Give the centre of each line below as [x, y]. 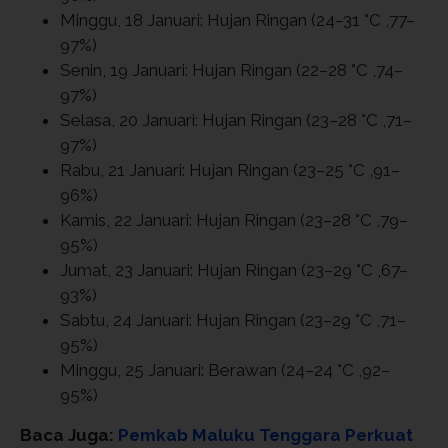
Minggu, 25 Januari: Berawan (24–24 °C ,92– [225, 369]
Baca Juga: [69, 434]
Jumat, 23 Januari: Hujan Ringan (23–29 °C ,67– [234, 269]
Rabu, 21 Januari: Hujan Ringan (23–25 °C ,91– [230, 169]
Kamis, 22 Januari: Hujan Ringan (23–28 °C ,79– [234, 219]
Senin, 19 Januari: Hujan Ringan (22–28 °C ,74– [231, 69]
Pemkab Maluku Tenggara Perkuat [265, 434]
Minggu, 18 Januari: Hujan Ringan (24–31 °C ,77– [237, 19]
